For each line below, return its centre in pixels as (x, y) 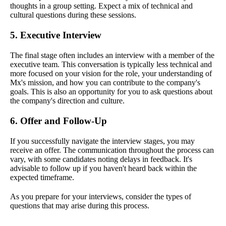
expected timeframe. (42, 178)
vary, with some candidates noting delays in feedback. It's (101, 159)
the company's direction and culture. (67, 101)
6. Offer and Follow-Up (59, 121)
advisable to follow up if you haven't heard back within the (103, 168)
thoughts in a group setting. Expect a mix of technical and (101, 6)
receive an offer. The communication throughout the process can (112, 150)
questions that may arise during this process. (80, 206)
